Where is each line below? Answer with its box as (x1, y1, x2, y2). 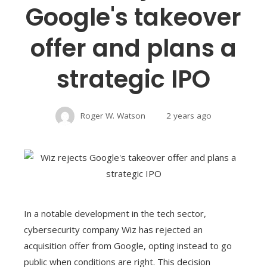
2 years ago (166, 110, 212, 121)
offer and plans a (30, 31, 237, 65)
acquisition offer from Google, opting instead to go (24, 239, 232, 252)
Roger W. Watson (80, 110, 145, 121)
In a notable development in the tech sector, (24, 207, 206, 219)
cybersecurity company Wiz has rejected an (24, 223, 203, 235)
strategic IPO (57, 62, 210, 96)
